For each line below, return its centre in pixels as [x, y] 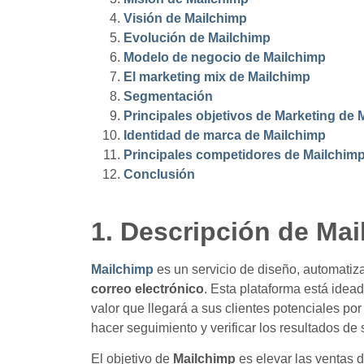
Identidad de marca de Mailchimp [225, 136]
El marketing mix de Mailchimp [217, 77]
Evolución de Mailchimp [197, 38]
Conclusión [159, 175]
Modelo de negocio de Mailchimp [225, 58]
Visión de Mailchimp [185, 19]
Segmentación [168, 97]
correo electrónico [147, 288]
